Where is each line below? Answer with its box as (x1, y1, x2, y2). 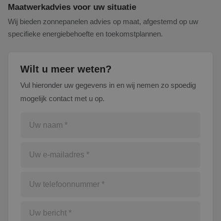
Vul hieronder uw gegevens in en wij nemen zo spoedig (20, 81, 196, 89)
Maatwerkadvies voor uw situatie (8, 2, 136, 12)
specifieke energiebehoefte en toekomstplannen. (8, 30, 163, 38)
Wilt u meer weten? (20, 64, 111, 74)
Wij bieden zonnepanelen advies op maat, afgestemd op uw (8, 17, 198, 26)
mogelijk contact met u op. (20, 94, 105, 103)
